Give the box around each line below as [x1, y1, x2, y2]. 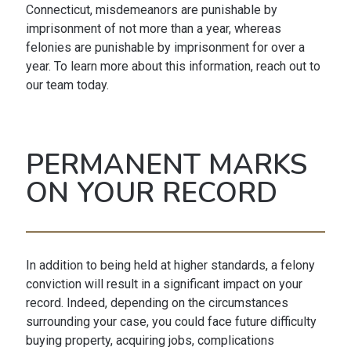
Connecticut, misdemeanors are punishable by [25, 2, 277, 18]
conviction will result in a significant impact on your [25, 277, 302, 292]
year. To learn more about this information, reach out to [25, 59, 320, 74]
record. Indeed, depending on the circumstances [25, 295, 288, 311]
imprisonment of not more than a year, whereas [25, 21, 281, 37]
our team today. [25, 78, 109, 93]
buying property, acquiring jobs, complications [25, 333, 274, 349]
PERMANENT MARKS [25, 146, 307, 185]
